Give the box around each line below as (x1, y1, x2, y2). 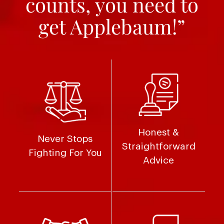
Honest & (138, 127, 179, 137)
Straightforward (121, 141, 195, 151)
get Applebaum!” (38, 13, 185, 40)
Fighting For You (28, 148, 102, 158)
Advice (143, 155, 174, 165)
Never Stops (37, 134, 93, 144)
